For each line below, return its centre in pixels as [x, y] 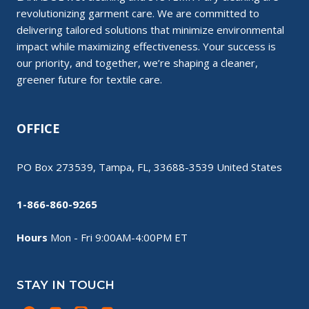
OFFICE [38, 128]
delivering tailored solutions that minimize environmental [150, 30]
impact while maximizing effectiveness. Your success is [146, 46]
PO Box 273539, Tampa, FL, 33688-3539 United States [149, 167]
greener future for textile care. [89, 79]
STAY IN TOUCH [66, 285]
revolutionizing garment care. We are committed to [138, 13]
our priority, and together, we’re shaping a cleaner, [137, 63]
